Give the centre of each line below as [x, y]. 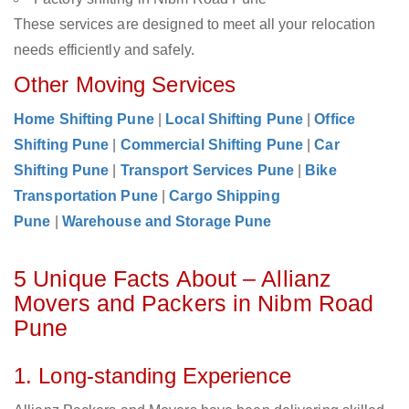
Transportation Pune [86, 196]
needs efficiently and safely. [104, 50]
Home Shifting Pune [84, 120]
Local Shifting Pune [235, 120]
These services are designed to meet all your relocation [195, 25]
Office [335, 120]
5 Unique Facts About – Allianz [173, 279]
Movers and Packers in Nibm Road [194, 304]
